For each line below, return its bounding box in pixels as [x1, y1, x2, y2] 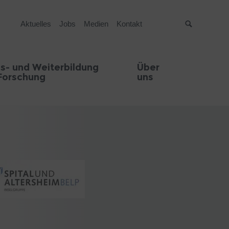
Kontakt [117, 19, 143, 28]
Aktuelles [20, 19, 52, 28]
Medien [84, 19, 109, 28]
